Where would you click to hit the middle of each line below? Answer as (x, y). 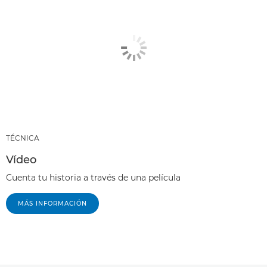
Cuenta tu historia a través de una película (93, 178)
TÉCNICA (23, 138)
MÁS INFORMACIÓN (52, 204)
